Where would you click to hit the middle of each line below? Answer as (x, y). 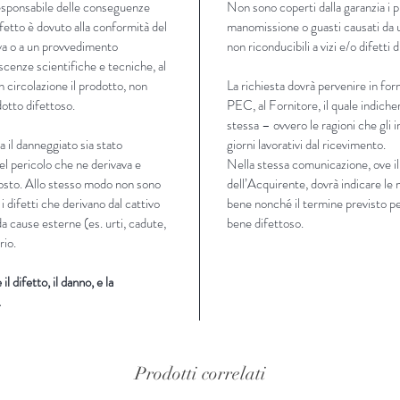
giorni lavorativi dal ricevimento (305, 144)
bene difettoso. (265, 223)
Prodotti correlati (200, 373)
